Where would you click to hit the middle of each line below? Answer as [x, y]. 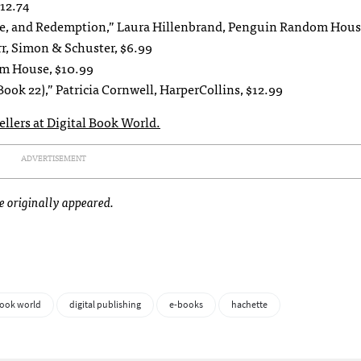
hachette [249, 305]
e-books [186, 305]
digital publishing [105, 305]
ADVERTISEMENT [53, 158]
